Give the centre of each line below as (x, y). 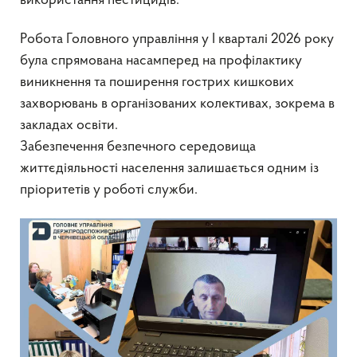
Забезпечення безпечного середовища (138, 147)
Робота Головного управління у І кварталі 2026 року (177, 39)
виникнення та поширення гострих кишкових (157, 82)
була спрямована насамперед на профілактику (161, 61)
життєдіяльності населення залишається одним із (169, 169)
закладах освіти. (69, 126)
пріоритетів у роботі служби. (109, 190)
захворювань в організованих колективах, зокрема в (177, 104)
